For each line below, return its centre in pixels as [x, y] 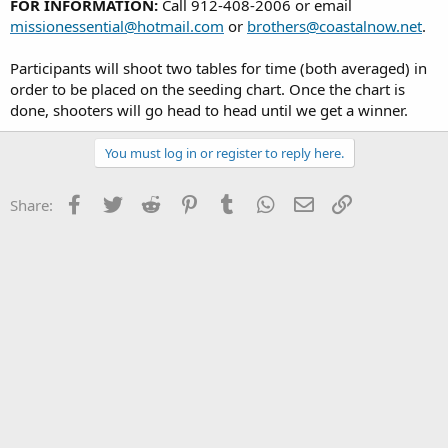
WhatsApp [313, 202]
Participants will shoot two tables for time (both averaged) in [218, 67]
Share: [31, 204]
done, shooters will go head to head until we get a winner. [209, 109]
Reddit [185, 202]
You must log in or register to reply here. [224, 152]
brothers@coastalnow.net [334, 25]
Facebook [119, 202]
